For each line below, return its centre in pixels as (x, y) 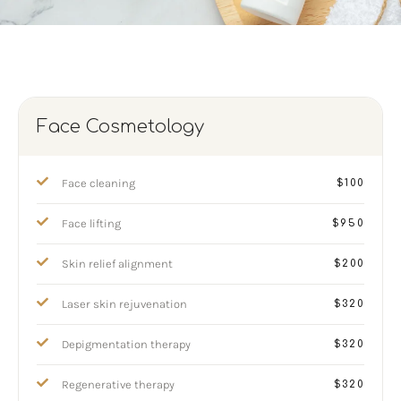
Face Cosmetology (120, 127)
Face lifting (91, 223)
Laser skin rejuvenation (124, 304)
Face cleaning (98, 183)
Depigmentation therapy (126, 344)
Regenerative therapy (118, 384)
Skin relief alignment (117, 264)
